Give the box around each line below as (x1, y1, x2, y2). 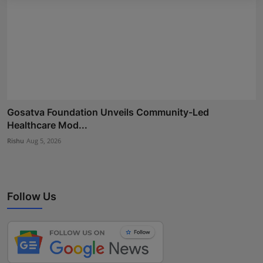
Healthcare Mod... (7, 119, 87, 131)
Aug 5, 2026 (26, 136, 61, 145)
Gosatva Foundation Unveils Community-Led (7, 106, 209, 118)
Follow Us (7, 190, 56, 203)
